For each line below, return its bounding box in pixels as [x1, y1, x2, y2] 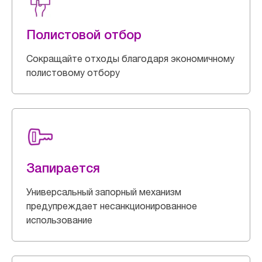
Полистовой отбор [26, 27, 142, 42]
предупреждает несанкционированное [26, 200, 197, 212]
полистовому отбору [26, 67, 120, 78]
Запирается [26, 160, 100, 175]
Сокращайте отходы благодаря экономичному [26, 53, 235, 64]
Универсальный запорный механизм [26, 186, 181, 198]
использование [26, 214, 92, 226]
